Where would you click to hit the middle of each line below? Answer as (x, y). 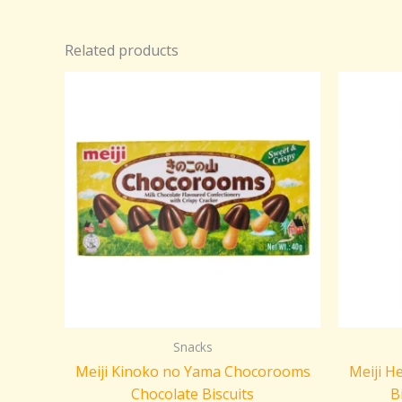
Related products (122, 50)
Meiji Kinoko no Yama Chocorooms (192, 371)
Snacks (192, 346)
